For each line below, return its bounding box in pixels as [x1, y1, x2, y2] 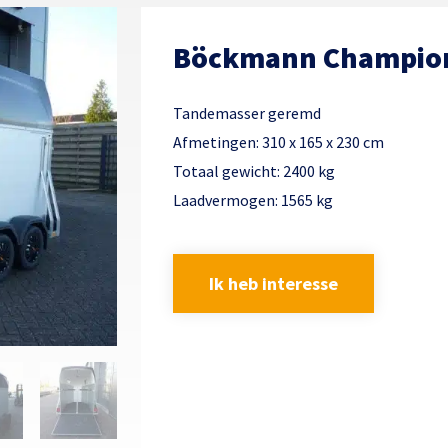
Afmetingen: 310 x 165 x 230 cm [173, 131, 384, 152]
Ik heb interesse [209, 271, 338, 295]
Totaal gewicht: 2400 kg [173, 160, 335, 181]
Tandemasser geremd [173, 102, 321, 123]
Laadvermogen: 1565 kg [173, 189, 333, 210]
